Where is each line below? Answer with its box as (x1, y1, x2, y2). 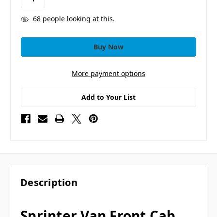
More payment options (72, 68, 145, 78)
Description (20, 176, 77, 189)
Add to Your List (81, 92, 136, 102)
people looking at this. (40, 14, 115, 23)
